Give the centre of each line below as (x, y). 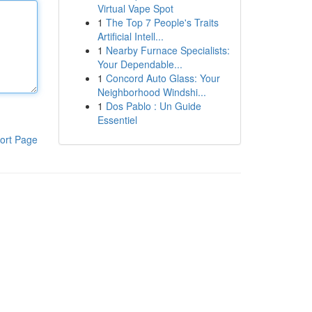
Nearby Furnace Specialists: (167, 50)
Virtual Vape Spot (135, 8)
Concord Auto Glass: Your (163, 78)
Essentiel (117, 120)
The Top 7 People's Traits (162, 22)
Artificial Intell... (130, 36)
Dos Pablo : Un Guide (153, 106)
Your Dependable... (140, 64)
